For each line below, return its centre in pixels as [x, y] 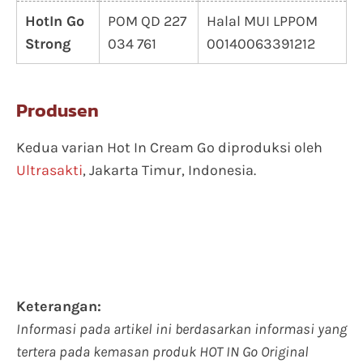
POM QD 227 [147, 21]
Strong [48, 44]
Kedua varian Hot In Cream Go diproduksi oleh [169, 147]
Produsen [58, 110]
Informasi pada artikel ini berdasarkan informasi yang [181, 329]
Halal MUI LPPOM [262, 21]
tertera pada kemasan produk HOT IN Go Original [162, 352]
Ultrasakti [49, 170]
